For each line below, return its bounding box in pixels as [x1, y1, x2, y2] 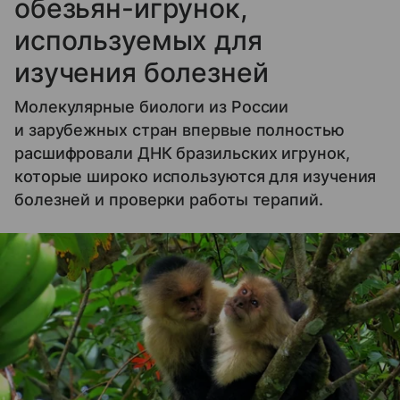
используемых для [14, 24, 262, 57]
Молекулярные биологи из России [14, 97, 289, 117]
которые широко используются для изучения [14, 167, 377, 187]
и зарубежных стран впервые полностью [14, 121, 345, 140]
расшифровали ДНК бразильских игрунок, [14, 144, 350, 163]
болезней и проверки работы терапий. [14, 190, 323, 210]
